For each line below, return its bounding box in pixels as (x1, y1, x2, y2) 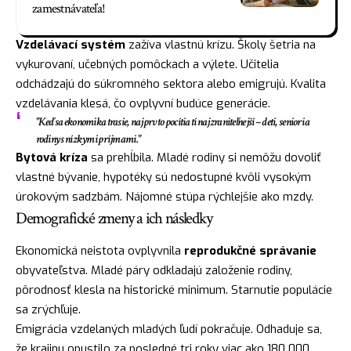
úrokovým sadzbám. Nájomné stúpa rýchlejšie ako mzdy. (16, 189, 313, 205)
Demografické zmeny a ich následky (16, 208, 212, 230)
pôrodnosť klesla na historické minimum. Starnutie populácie (16, 282, 332, 299)
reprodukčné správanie (184, 243, 317, 259)
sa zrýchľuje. (16, 302, 81, 318)
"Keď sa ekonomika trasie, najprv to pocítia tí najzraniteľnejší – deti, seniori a (35, 114, 310, 130)
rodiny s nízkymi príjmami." (35, 132, 141, 147)
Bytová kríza (16, 150, 88, 166)
